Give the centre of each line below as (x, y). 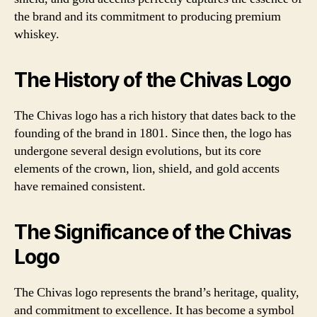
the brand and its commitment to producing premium (148, 16)
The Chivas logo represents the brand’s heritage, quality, (157, 292)
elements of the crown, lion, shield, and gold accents (147, 168)
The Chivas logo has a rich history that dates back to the (155, 115)
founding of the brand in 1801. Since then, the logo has (153, 133)
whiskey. (37, 34)
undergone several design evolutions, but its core (138, 151)
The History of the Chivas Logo (153, 80)
